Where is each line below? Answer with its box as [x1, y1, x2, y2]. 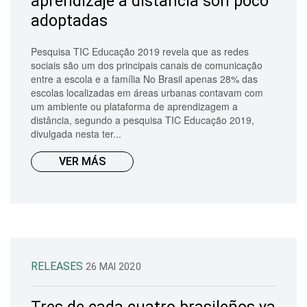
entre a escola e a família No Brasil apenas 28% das [31, 71, 258, 86]
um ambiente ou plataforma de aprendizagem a [31, 99, 238, 113]
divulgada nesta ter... [31, 126, 121, 140]
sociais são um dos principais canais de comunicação [31, 58, 262, 72]
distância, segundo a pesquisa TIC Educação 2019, [31, 112, 254, 127]
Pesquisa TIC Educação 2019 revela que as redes [31, 44, 249, 58]
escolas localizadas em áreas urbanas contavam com [31, 85, 263, 99]
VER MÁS [59, 154, 106, 168]
